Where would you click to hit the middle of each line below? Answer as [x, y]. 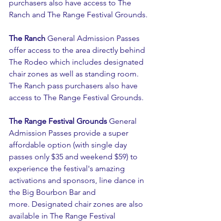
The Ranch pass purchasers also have [74, 86]
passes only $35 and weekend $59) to [74, 157]
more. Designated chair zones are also [77, 204]
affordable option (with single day [69, 145]
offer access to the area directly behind [78, 50]
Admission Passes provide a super [70, 133]
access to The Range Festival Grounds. [76, 97]
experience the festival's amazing [68, 168]
